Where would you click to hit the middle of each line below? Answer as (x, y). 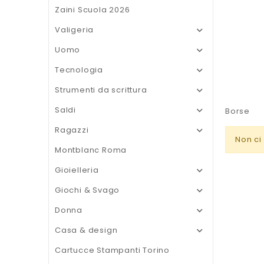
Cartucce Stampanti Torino (112, 250)
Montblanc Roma (91, 150)
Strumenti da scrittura (101, 90)
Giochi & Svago (88, 190)
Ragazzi (72, 130)
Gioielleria (77, 170)
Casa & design (86, 230)
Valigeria (75, 30)
